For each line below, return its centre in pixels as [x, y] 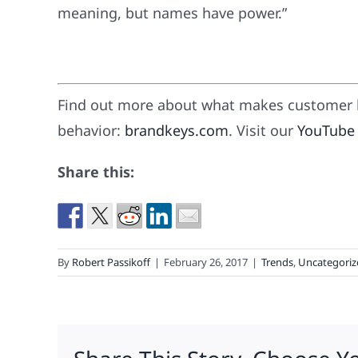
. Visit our [263, 131]
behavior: [91, 131]
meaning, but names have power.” [172, 13]
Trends [277, 263]
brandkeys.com [177, 131]
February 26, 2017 [206, 263]
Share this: [96, 172]
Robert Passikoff [111, 263]
